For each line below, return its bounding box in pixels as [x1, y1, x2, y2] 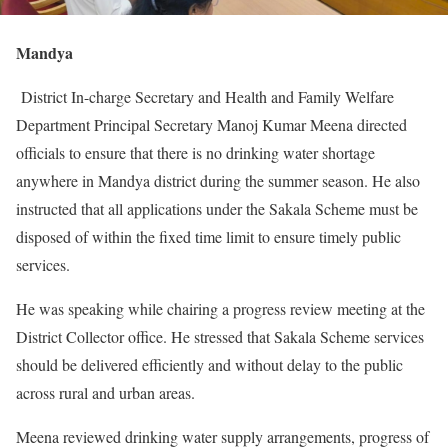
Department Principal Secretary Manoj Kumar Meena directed [16, 113, 407, 135]
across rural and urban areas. [16, 381, 195, 403]
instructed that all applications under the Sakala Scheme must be [16, 197, 418, 219]
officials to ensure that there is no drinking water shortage [16, 141, 375, 163]
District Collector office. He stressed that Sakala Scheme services [16, 325, 424, 347]
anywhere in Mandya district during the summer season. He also [16, 169, 420, 191]
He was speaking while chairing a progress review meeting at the [16, 297, 425, 319]
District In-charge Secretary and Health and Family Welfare [16, 85, 394, 107]
